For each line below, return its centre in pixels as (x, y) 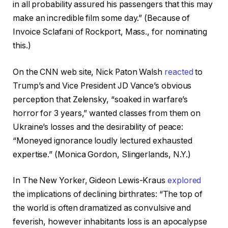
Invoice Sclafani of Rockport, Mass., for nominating (110, 32)
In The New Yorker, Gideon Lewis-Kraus (90, 181)
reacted (179, 72)
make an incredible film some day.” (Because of (102, 18)
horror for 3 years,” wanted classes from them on (107, 113)
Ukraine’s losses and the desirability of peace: (98, 127)
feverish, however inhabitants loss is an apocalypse (110, 222)
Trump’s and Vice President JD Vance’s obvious (102, 85)
